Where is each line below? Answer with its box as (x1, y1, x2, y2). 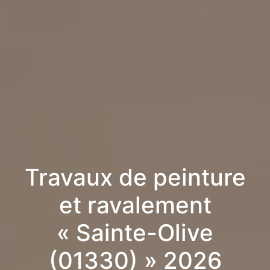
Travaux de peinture (24, 163, 246, 192)
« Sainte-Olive (57, 218, 213, 248)
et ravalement (58, 190, 212, 220)
